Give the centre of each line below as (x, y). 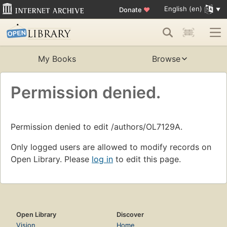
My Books (57, 59)
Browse (166, 59)
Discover (130, 215)
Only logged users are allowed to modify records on (111, 147)
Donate (131, 9)
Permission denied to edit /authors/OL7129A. (97, 127)
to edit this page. (147, 159)
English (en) (183, 9)
